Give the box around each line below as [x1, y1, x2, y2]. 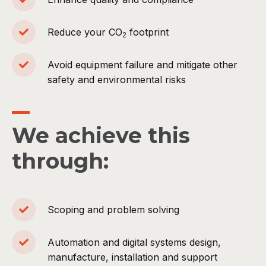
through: [12, 148, 109, 175]
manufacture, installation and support [47, 251, 217, 264]
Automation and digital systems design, [47, 236, 221, 249]
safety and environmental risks [47, 74, 186, 86]
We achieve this [12, 122, 190, 149]
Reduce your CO [47, 26, 122, 39]
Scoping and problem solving [47, 204, 179, 216]
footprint [126, 26, 169, 39]
